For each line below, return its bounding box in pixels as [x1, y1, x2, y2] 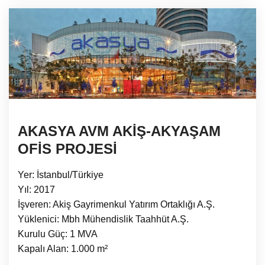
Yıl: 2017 [18, 184, 55, 195]
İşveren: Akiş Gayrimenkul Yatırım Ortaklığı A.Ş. [18, 199, 215, 209]
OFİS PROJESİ [18, 140, 117, 157]
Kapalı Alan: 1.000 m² [18, 243, 108, 254]
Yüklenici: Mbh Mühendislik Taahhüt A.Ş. [18, 214, 189, 224]
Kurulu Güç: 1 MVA [18, 228, 98, 239]
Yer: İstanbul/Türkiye [18, 169, 104, 180]
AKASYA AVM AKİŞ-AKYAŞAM [18, 122, 221, 139]
